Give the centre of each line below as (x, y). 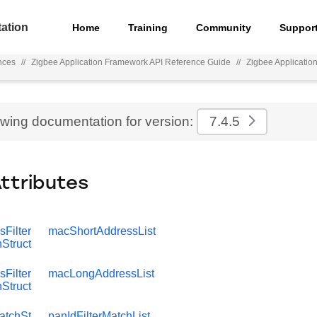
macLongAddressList (101, 273)
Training (148, 27)
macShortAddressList (102, 231)
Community (224, 27)
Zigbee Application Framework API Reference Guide (131, 62)
